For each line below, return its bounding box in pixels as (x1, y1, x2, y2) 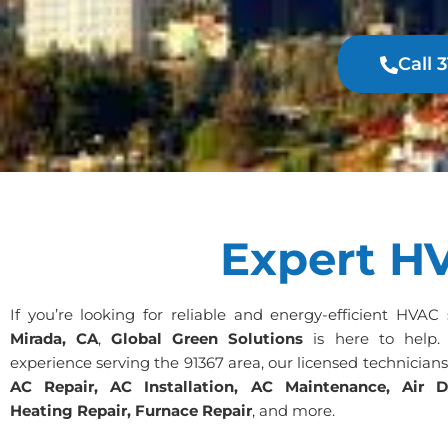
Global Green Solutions (111, 329, 304, 348)
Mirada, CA (10, 329, 99, 348)
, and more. (252, 401, 335, 420)
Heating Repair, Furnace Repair (10, 401, 252, 420)
